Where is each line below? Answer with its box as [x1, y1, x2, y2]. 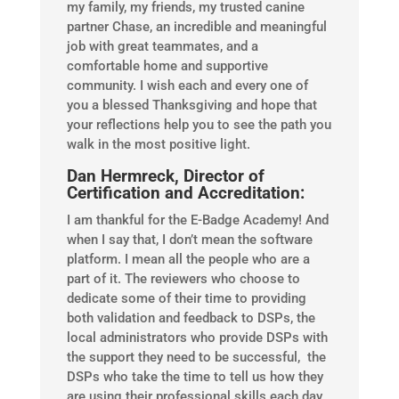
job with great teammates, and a [66, 38, 258, 55]
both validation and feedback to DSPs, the [66, 310, 315, 327]
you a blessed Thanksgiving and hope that [66, 97, 317, 114]
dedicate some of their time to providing [66, 290, 306, 307]
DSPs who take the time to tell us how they [66, 369, 323, 386]
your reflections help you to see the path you [66, 117, 331, 134]
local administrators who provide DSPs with [66, 330, 328, 346]
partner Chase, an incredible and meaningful [66, 19, 327, 36]
